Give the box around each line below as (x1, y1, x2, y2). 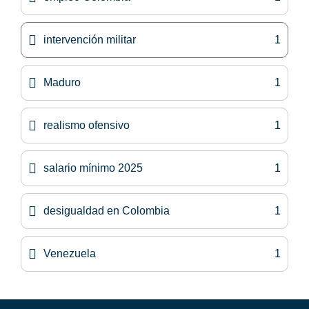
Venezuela (43, 247, 96, 259)
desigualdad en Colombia (43, 204, 170, 217)
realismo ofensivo (43, 119, 130, 131)
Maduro (43, 76, 81, 88)
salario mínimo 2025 (43, 161, 143, 174)
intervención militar (43, 33, 136, 46)
